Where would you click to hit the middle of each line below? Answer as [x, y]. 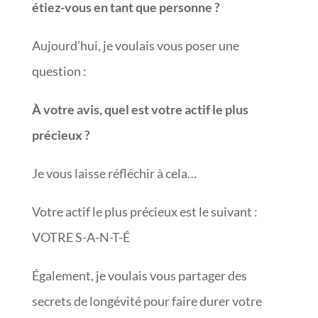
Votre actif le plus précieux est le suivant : [144, 211]
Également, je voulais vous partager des [139, 275]
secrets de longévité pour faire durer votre [147, 301]
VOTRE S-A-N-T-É [81, 237]
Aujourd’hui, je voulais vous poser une [135, 45]
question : [60, 71]
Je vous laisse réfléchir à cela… [114, 173]
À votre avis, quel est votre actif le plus [140, 109]
